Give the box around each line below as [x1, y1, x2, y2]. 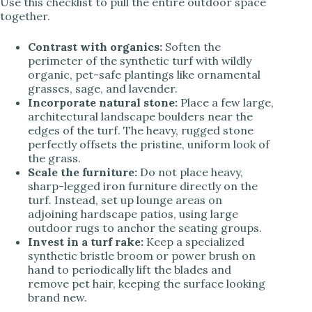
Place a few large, [178, 95, 274, 109]
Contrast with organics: [28, 39, 162, 54]
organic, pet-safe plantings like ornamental [28, 67, 260, 81]
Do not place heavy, [137, 164, 243, 179]
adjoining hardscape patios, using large [28, 206, 238, 221]
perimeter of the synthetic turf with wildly [28, 53, 251, 68]
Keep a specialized [143, 234, 244, 249]
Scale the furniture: [28, 164, 137, 179]
